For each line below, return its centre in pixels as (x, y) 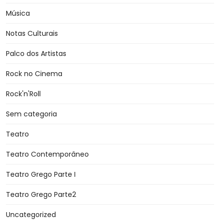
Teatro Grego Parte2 (41, 195)
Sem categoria (31, 114)
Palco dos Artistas (36, 54)
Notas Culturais (32, 34)
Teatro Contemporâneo (47, 154)
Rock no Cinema (34, 74)
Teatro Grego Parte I (41, 175)
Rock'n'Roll (23, 94)
